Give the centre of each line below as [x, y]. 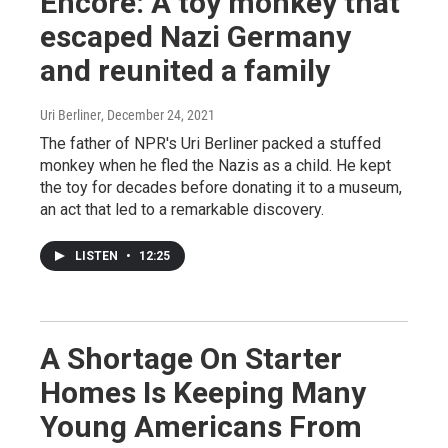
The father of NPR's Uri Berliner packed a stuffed [210, 144]
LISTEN [98, 256]
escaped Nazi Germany [195, 37]
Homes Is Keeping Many [203, 393]
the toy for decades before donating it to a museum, [221, 188]
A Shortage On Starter [191, 359]
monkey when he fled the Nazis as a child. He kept [215, 166]
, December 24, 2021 [158, 115]
